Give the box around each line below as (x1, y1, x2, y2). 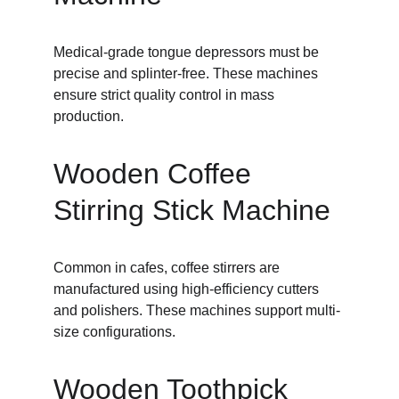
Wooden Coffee (53, 158, 259, 190)
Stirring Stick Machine (53, 194, 330, 226)
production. (53, 109, 124, 124)
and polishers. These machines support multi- (53, 303, 340, 318)
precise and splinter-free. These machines (53, 66, 322, 81)
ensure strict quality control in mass (53, 87, 278, 102)
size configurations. (53, 324, 175, 339)
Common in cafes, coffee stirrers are (53, 260, 283, 275)
